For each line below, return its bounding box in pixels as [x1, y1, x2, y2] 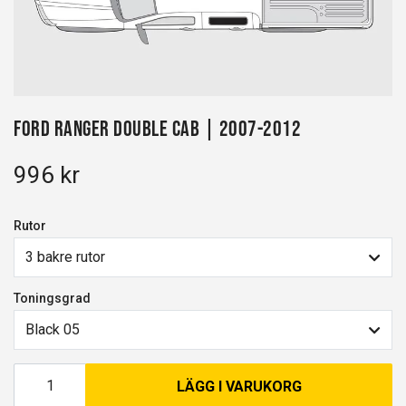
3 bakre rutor [25, 248, 105, 266]
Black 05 [25, 321, 80, 339]
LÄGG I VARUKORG [176, 377, 302, 395]
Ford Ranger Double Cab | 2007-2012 [14, 116, 301, 140]
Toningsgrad [14, 290, 91, 305]
